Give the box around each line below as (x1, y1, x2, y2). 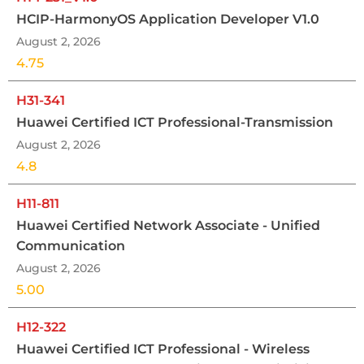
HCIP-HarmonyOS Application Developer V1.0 (16, 11, 319, 28)
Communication (16, 238, 125, 254)
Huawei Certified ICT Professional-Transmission (16, 115, 333, 131)
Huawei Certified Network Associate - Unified (16, 218, 320, 234)
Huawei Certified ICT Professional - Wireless (16, 341, 310, 357)
